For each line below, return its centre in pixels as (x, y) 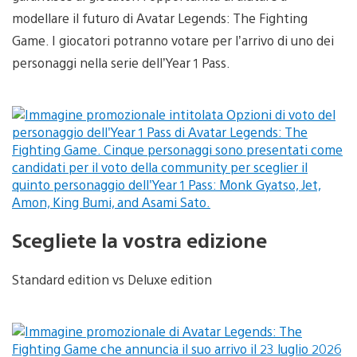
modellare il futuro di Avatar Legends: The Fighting (160, 18)
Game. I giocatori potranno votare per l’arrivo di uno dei (173, 40)
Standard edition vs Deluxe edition (112, 280)
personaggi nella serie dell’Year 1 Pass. (121, 62)
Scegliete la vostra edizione (139, 239)
